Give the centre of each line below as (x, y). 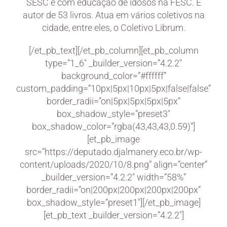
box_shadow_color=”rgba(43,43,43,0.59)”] (113, 126)
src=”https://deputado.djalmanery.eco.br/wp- (113, 152)
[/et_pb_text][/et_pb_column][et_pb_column (113, 50)
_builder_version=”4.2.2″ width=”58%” (113, 177)
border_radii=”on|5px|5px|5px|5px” (113, 101)
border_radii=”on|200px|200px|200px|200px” (113, 190)
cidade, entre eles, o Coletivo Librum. (113, 27)
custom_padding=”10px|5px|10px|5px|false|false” (113, 88)
